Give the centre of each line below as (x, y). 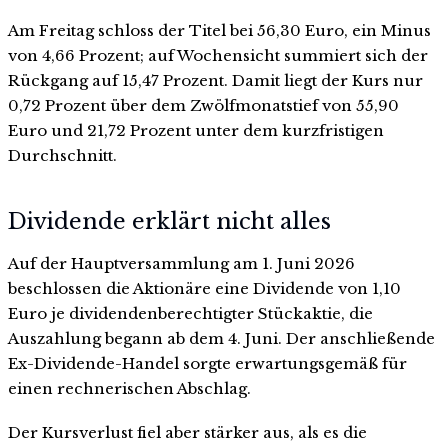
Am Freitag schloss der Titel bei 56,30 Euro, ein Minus (219, 31)
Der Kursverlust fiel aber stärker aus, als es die (187, 432)
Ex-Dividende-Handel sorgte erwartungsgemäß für (207, 363)
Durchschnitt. (62, 156)
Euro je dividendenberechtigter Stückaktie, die (190, 313)
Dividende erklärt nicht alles (169, 221)
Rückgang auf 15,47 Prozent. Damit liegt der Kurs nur (215, 81)
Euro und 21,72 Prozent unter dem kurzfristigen (196, 131)
